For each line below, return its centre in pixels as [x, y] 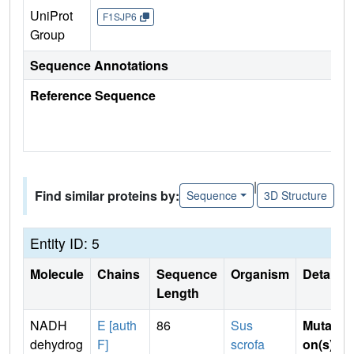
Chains [120, 273]
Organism [260, 273]
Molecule [57, 273]
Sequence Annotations [99, 65]
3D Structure [295, 196]
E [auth [117, 325]
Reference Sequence [93, 95]
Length [178, 292]
